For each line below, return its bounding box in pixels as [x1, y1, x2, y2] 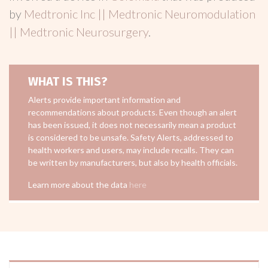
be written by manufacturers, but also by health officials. [28, 157, 237, 167]
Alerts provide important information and [28, 95, 181, 105]
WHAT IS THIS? [28, 74, 108, 89]
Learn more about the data [28, 179, 129, 190]
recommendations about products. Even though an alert [28, 107, 237, 117]
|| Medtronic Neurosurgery [9, 25, 148, 39]
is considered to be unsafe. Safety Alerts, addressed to [28, 132, 233, 142]
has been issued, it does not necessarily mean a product [28, 120, 236, 130]
